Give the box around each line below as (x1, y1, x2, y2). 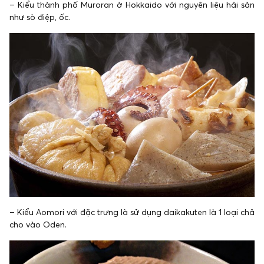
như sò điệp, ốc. (9, 11, 70, 22)
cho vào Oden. (9, 219, 67, 230)
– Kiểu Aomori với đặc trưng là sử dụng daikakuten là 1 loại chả (9, 207, 255, 218)
